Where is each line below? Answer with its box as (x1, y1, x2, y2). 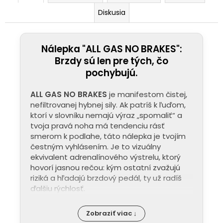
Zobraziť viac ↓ (86, 208, 137, 218)
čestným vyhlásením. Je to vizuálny (30, 141, 161, 152)
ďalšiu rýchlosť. (30, 183, 85, 194)
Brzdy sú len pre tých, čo (55, 54, 168, 68)
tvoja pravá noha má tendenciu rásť (30, 120, 165, 131)
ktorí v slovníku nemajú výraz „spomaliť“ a (30, 110, 182, 120)
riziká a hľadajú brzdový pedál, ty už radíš (30, 172, 182, 183)
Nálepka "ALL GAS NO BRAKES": (41, 42, 182, 56)
